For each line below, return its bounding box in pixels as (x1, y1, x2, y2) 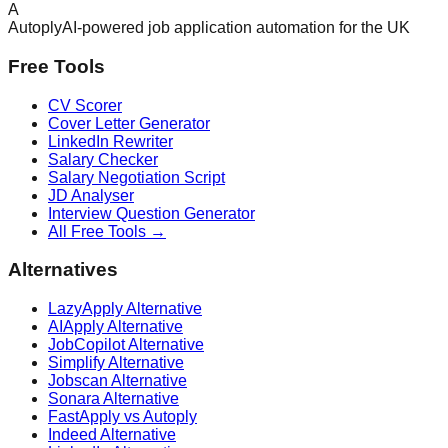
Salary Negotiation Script (48, 168, 225, 186)
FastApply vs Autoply (48, 408, 197, 425)
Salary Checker (48, 150, 158, 168)
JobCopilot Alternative (48, 336, 204, 353)
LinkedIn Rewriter (48, 132, 173, 150)
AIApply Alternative (48, 318, 183, 335)
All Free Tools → (48, 222, 166, 240)
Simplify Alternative (48, 354, 184, 371)
